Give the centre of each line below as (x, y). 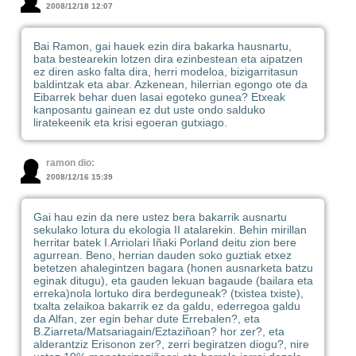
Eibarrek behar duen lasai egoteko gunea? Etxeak (159, 97)
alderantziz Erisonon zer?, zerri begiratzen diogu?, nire (171, 344)
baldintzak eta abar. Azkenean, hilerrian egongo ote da (170, 84)
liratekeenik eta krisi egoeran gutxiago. (130, 122)
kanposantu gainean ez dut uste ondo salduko (149, 109)
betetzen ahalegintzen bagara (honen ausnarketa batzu (173, 267)
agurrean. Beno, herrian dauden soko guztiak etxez (162, 255)
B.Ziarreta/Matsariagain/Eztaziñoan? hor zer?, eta (159, 331)
